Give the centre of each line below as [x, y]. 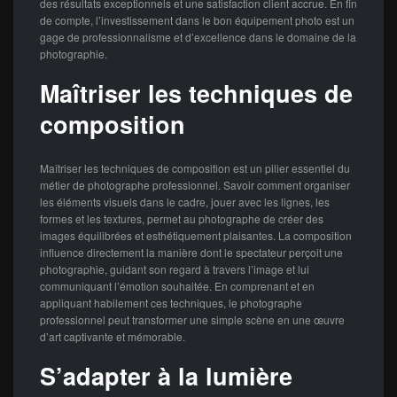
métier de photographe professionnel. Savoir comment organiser [195, 185]
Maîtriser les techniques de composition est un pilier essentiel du [195, 168]
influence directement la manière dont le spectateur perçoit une [191, 252]
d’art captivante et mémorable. [113, 336]
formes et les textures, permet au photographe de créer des [182, 218]
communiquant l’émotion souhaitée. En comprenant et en [177, 286]
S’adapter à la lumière [166, 376]
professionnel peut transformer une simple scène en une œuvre [192, 319]
